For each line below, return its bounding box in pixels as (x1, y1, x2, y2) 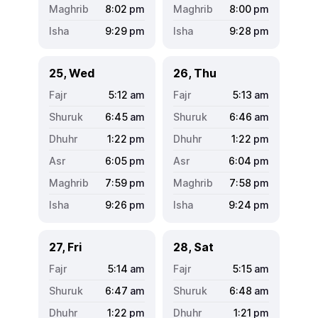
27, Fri (49, 239, 82, 254)
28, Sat (173, 239, 214, 254)
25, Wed (49, 65, 94, 80)
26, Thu (173, 65, 216, 80)
